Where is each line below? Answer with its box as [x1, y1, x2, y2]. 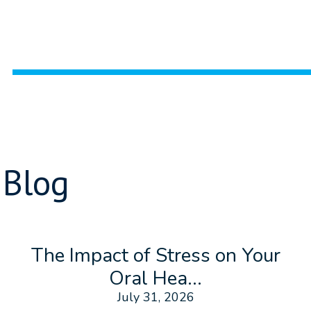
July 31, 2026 [117, 289, 194, 306]
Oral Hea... [109, 265, 202, 292]
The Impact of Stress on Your [31, 242, 280, 269]
